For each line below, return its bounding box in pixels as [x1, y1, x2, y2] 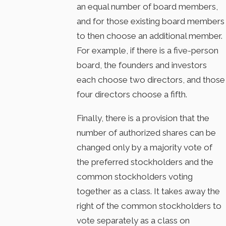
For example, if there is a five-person [77, 45, 219, 56]
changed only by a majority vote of [77, 142, 213, 152]
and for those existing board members [77, 16, 225, 27]
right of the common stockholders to [77, 200, 222, 211]
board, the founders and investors [77, 60, 207, 71]
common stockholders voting [77, 171, 193, 182]
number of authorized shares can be [77, 127, 216, 138]
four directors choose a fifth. [77, 89, 188, 100]
